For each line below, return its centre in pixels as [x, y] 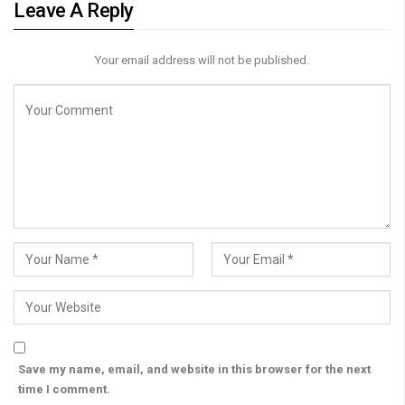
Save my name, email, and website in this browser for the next [194, 369]
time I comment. [64, 389]
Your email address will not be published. [202, 60]
